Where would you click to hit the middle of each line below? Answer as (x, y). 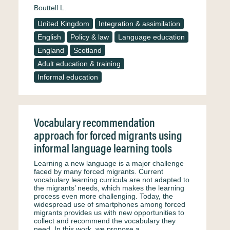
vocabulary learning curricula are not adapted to (112, 180)
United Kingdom (63, 24)
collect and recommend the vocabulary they (105, 221)
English (49, 37)
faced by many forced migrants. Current (99, 171)
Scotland (88, 50)
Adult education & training (79, 64)
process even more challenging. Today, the (103, 196)
